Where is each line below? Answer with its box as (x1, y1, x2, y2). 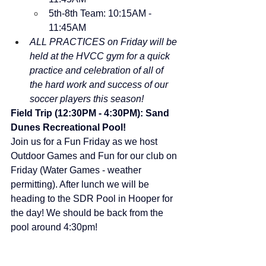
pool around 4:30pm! (11, 222, 97, 232)
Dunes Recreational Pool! (11, 122, 126, 132)
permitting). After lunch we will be (11, 179, 151, 189)
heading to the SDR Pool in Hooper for (11, 194, 175, 204)
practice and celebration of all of (30, 65, 166, 75)
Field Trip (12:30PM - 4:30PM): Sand (11, 108, 172, 118)
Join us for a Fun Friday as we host (11, 137, 160, 147)
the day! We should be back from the (11, 208, 166, 218)
